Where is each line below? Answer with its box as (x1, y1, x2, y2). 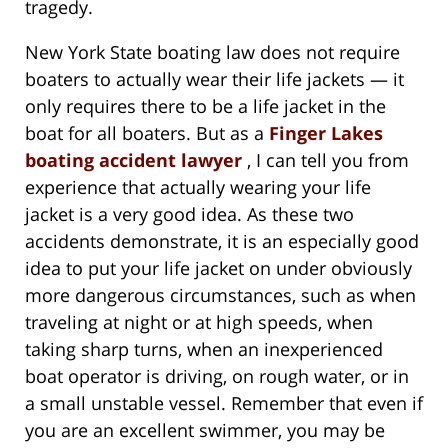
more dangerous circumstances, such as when (25, 282, 416, 307)
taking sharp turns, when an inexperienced (25, 336, 383, 361)
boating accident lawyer (25, 147, 247, 172)
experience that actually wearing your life (25, 174, 371, 199)
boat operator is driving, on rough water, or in (25, 363, 409, 388)
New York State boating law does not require (25, 39, 400, 64)
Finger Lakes (269, 120, 383, 145)
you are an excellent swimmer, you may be (25, 417, 385, 442)
